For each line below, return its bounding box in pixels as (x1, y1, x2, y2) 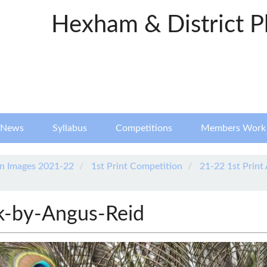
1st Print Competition (91, 162, 182, 171)
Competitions (116, 123, 172, 133)
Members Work (201, 123, 266, 133)
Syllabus (52, 123, 87, 133)
